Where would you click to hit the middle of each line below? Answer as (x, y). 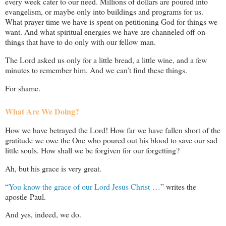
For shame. (23, 88)
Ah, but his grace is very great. (53, 168)
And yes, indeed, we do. (43, 214)
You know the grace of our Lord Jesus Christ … (84, 186)
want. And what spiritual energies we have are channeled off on (105, 32)
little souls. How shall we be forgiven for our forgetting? (92, 150)
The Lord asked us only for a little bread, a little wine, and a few (106, 60)
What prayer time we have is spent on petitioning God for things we (111, 22)
